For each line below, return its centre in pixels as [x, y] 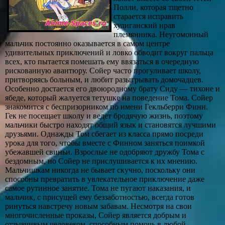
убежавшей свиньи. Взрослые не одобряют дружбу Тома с [105, 152]
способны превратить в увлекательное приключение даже [105, 179]
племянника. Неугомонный [161, 34]
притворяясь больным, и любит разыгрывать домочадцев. [104, 80]
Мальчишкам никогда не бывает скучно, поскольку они [100, 170]
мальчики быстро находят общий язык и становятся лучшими [110, 125]
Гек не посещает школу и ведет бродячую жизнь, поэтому [104, 116]
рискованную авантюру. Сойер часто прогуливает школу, [103, 71]
